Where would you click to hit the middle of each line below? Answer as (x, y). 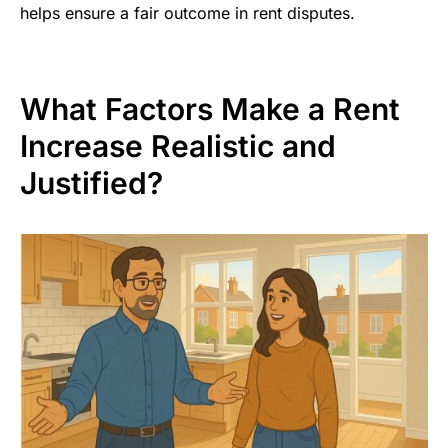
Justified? (91, 183)
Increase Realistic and (178, 146)
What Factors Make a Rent (210, 109)
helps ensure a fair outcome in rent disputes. (187, 13)
